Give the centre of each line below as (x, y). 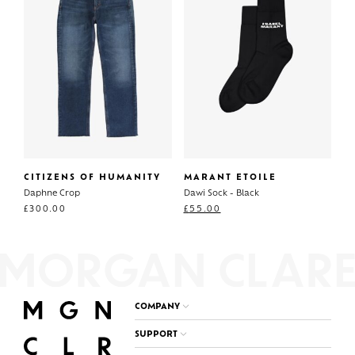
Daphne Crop (52, 194)
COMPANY (157, 307)
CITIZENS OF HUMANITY (92, 178)
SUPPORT (156, 335)
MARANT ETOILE (230, 178)
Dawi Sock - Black (221, 194)
